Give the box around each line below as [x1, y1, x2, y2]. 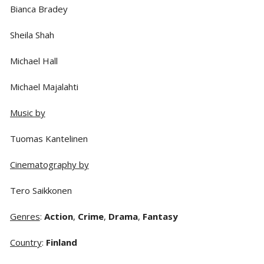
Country [9, 236, 42, 248]
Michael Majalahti [9, 80, 78, 93]
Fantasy [142, 210, 178, 222]
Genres [9, 210, 40, 222]
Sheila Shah [9, 28, 54, 41]
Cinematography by [9, 158, 89, 170]
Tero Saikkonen [9, 184, 72, 196]
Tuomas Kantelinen [9, 132, 88, 144]
